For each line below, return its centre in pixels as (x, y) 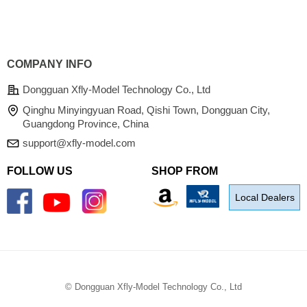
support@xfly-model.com (79, 143)
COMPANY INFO (49, 64)
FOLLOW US (40, 171)
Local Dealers (265, 197)
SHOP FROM (185, 171)
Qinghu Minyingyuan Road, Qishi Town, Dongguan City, (146, 110)
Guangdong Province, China (86, 124)
